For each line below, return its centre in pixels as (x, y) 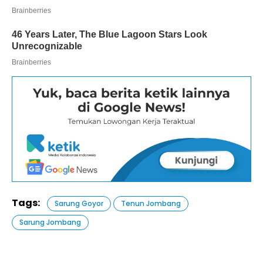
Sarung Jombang (50, 222)
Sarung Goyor (79, 203)
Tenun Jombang (151, 203)
